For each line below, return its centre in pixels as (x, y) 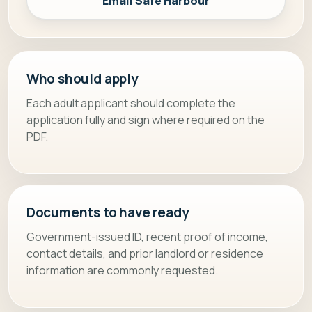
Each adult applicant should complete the (131, 103)
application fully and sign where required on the (145, 119)
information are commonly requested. (122, 271)
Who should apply (82, 79)
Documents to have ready (108, 213)
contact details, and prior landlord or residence (145, 254)
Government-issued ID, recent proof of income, (147, 237)
